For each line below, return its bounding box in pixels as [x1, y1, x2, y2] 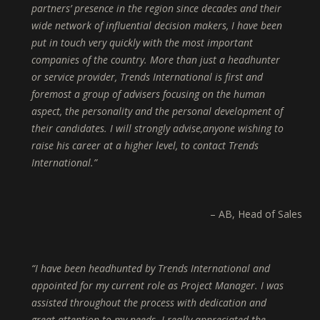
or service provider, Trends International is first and [31, 70, 263, 84]
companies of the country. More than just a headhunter [31, 53, 280, 67]
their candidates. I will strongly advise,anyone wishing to [31, 121, 284, 136]
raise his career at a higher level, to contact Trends [31, 139, 259, 153]
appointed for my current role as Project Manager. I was [31, 279, 284, 293]
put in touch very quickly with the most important [31, 36, 253, 50]
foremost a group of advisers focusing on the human [31, 87, 265, 101]
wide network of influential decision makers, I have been [31, 19, 282, 33]
